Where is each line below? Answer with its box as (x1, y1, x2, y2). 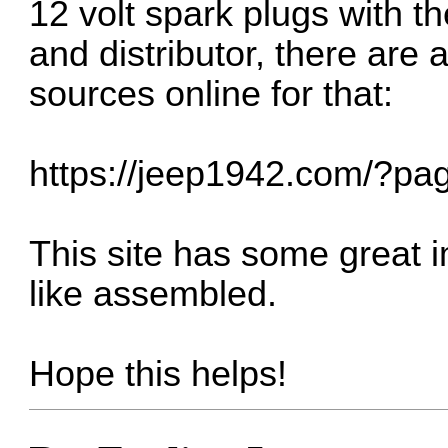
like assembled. (29, 274, 278, 315)
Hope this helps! (29, 354, 288, 395)
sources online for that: (29, 74, 394, 115)
